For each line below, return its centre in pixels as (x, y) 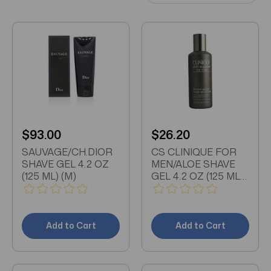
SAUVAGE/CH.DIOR (67, 152)
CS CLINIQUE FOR (194, 152)
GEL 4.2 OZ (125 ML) (197, 176)
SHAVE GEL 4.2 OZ (65, 164)
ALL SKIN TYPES (190, 188)
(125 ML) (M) (49, 176)
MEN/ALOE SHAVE (193, 164)
